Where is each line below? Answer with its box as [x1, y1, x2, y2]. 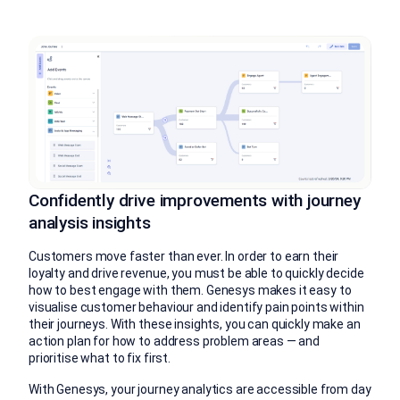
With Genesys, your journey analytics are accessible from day [29, 382, 371, 397]
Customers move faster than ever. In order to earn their [29, 249, 339, 264]
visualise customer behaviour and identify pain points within [29, 300, 364, 315]
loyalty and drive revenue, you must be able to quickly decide [29, 266, 364, 281]
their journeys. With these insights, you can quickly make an [29, 317, 361, 332]
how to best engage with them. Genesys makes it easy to [29, 283, 352, 298]
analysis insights [29, 212, 151, 234]
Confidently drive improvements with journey [29, 190, 361, 212]
